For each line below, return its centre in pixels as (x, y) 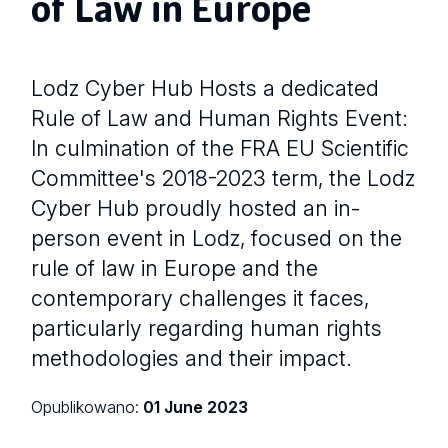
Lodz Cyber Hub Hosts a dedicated (205, 88)
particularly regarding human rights (207, 328)
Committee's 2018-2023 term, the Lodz (223, 178)
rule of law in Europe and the (175, 268)
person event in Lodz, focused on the (217, 238)
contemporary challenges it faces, (200, 298)
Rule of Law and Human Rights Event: (220, 118)
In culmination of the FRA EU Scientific (220, 148)
